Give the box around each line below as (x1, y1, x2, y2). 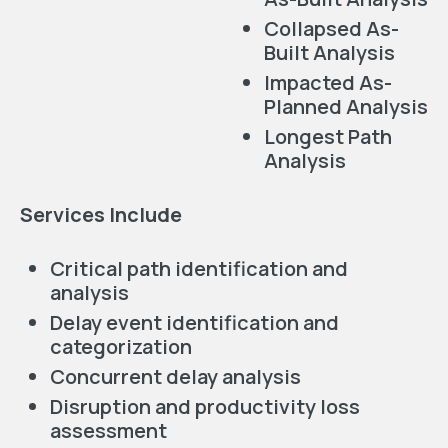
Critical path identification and (50, 255, 348, 282)
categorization (50, 333, 192, 360)
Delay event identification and (50, 309, 339, 336)
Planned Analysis (263, 93, 428, 120)
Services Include (20, 201, 182, 228)
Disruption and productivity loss (50, 393, 360, 420)
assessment (50, 417, 167, 444)
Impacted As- (263, 69, 392, 96)
